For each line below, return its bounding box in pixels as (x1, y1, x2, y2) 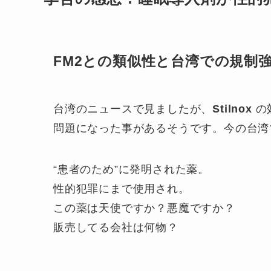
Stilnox (212, 102, 252, 115)
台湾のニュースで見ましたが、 (53, 102, 213, 115)
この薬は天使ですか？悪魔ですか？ (53, 201, 235, 214)
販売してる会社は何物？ (53, 221, 182, 233)
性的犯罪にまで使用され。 (53, 182, 190, 195)
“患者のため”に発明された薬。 (53, 163, 209, 175)
